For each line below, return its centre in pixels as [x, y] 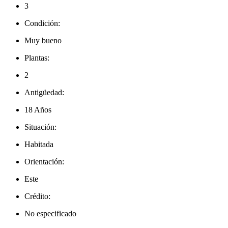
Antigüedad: [44, 93]
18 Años [38, 110]
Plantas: [37, 58]
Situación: [40, 127]
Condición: [42, 23]
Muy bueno [43, 41]
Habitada [39, 145]
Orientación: [44, 162]
